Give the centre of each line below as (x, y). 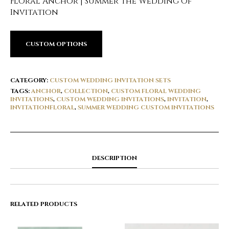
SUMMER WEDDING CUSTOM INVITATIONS (146, 107)
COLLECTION (86, 91)
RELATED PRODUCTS (44, 204)
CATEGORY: (30, 80)
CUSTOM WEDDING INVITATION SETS (110, 80)
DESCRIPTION (114, 158)
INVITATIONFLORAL (42, 107)
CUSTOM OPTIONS (56, 44)
